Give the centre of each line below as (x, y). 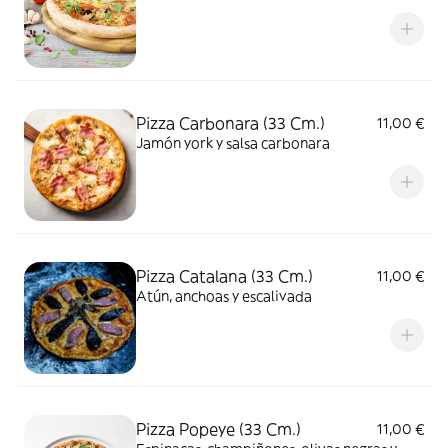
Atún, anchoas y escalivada (224, 296)
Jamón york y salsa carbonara (233, 143)
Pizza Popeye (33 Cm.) (218, 429)
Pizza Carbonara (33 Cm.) (230, 123)
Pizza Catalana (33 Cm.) (224, 276)
